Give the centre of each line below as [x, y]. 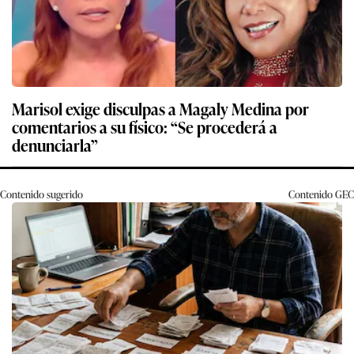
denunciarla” [55, 144]
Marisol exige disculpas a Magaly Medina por [160, 108]
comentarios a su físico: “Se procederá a [145, 126]
